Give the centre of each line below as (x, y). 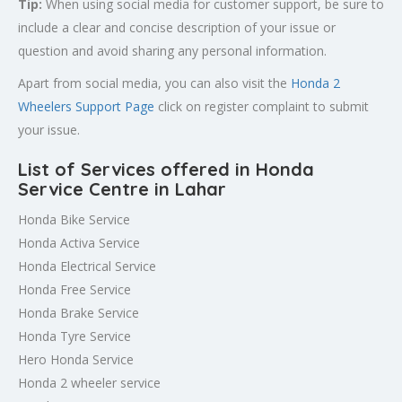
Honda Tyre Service (74, 336)
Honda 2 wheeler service (89, 383)
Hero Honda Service (76, 359)
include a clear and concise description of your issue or (177, 27)
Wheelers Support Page (86, 106)
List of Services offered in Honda (166, 169)
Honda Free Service (74, 289)
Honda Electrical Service (87, 266)
